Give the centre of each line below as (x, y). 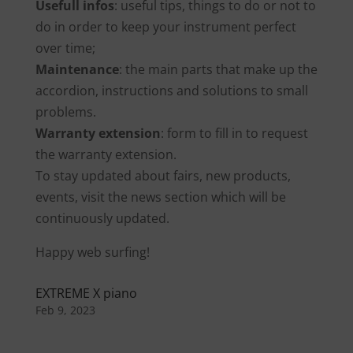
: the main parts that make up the (218, 70)
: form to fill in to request (234, 134)
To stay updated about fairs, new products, (163, 176)
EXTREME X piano (86, 294)
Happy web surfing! (92, 253)
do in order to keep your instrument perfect (165, 27)
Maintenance (77, 70)
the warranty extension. (106, 155)
